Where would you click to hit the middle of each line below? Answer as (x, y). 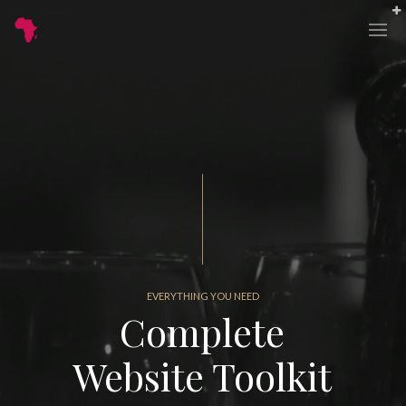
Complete (203, 332)
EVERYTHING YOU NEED (203, 296)
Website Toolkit (203, 376)
